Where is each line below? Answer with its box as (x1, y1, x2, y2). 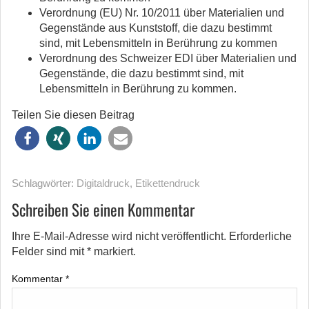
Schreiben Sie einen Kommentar (12, 198, 195, 221)
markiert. (91, 246, 136, 257)
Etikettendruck (135, 177, 200, 189)
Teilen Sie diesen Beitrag (12, 109, 134, 121)
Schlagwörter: (12, 177, 77, 189)
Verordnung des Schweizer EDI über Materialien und (39, 52, 297, 64)
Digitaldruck (77, 177, 130, 189)
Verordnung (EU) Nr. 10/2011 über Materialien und (39, 7, 284, 19)
